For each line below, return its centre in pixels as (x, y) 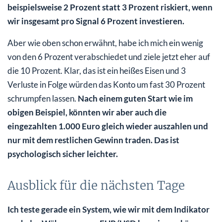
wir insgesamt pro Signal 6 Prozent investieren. (96, 21)
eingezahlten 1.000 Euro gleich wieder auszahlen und (108, 126)
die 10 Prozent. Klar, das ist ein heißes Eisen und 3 (97, 71)
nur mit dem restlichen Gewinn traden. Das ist (93, 140)
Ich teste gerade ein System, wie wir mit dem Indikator (109, 210)
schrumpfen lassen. (43, 99)
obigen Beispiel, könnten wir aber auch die (87, 112)
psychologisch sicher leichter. (63, 154)
